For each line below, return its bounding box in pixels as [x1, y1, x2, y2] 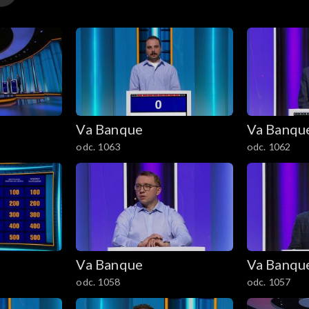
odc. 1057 [246, 275, 291, 288]
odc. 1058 [76, 275, 121, 288]
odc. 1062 [246, 141, 291, 153]
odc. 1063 [76, 141, 121, 153]
